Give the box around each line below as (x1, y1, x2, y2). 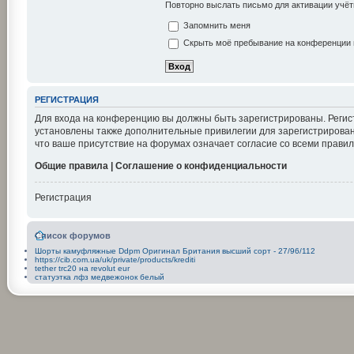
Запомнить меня (180, 21, 250, 31)
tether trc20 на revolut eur (34, 263, 130, 273)
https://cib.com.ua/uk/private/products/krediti (34, 254, 195, 264)
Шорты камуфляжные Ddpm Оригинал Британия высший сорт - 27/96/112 (34, 246, 315, 255)
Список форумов (34, 230, 111, 240)
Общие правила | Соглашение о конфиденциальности (34, 160, 287, 171)
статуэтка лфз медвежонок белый (34, 272, 164, 281)
